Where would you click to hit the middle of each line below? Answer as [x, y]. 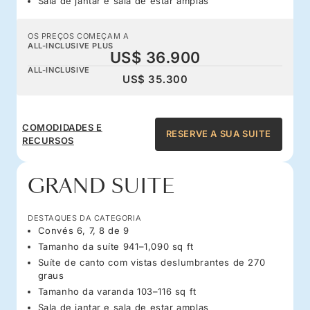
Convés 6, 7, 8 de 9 [83, 230]
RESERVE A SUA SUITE [218, 134]
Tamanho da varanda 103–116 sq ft [117, 291]
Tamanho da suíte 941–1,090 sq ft [116, 246]
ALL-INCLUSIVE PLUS [71, 45]
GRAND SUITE [101, 186]
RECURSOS [48, 140]
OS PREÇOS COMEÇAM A [79, 36]
